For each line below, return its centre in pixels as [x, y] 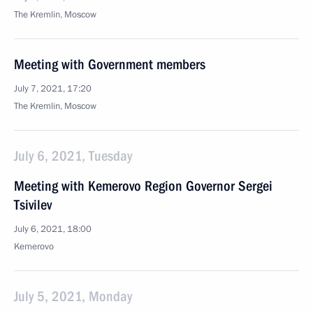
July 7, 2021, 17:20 [53, 89]
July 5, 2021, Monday [73, 296]
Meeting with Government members [110, 64]
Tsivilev [33, 205]
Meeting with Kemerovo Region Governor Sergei [143, 186]
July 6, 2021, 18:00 [53, 229]
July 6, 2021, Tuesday [73, 156]
